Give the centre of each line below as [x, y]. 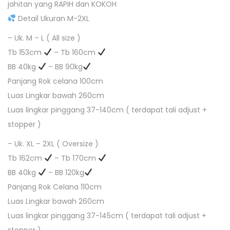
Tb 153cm [26, 52]
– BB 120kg [65, 172]
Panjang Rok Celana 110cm [55, 187]
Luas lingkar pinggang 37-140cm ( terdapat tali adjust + [107, 110]
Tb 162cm [26, 158]
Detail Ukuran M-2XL [52, 18]
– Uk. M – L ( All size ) [44, 38]
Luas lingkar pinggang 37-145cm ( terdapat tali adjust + [107, 216]
